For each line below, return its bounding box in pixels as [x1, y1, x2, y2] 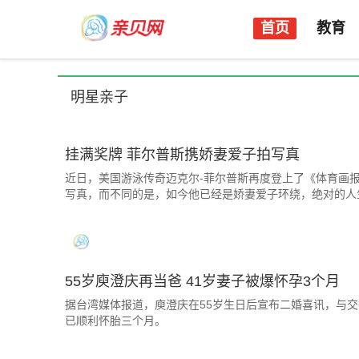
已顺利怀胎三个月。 [65, 314, 166, 327]
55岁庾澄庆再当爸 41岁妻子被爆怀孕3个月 [65, 273, 340, 289]
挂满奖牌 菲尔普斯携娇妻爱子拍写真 [65, 147, 300, 163]
